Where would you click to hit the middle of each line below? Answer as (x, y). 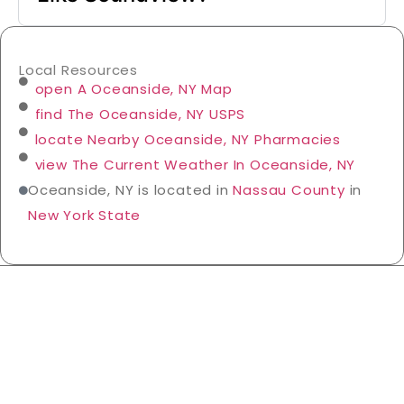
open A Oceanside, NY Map (133, 88)
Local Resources (78, 69)
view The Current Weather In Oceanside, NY (195, 164)
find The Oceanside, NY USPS (140, 114)
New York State (85, 215)
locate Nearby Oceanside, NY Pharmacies (188, 139)
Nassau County (289, 189)
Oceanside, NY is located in (131, 189)
